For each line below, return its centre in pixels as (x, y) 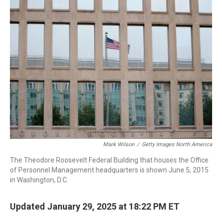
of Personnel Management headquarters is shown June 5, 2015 (109, 170)
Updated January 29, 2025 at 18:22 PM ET (95, 206)
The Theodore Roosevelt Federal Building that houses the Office (109, 160)
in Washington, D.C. (39, 180)
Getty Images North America (177, 144)
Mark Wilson (119, 144)
